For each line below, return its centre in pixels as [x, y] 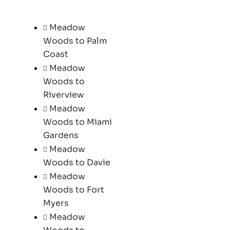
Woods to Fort [73, 189]
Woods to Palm [75, 41]
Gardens [61, 135]
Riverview [63, 94]
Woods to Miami [77, 122]
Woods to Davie [76, 162]
